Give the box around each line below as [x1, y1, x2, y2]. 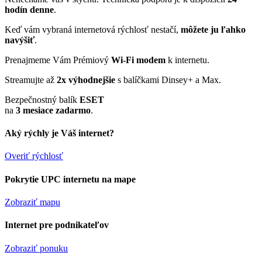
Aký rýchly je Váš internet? [5, 128, 114, 139]
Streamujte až [5, 74, 57, 85]
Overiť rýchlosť [5, 151, 63, 161]
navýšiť [5, 35, 35, 45]
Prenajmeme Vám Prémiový [5, 54, 111, 65]
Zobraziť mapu [5, 196, 60, 207]
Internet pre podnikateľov [5, 220, 109, 230]
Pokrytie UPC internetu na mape [5, 174, 136, 184]
